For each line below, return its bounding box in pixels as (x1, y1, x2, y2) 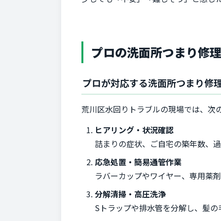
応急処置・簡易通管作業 (95, 155, 182, 168)
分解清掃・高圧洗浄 (95, 187, 166, 200)
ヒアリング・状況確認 (95, 123, 174, 136)
